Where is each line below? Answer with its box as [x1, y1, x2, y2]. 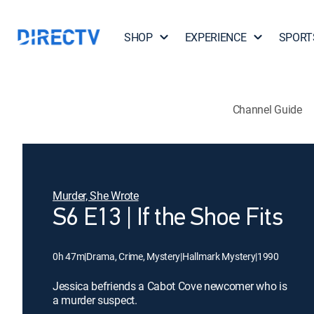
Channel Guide [232, 101, 302, 117]
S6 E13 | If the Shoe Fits [53, 206, 282, 231]
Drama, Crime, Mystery [86, 250, 181, 263]
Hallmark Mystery [182, 250, 256, 263]
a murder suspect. [53, 292, 137, 308]
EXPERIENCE [184, 29, 247, 45]
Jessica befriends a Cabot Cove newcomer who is [53, 278, 287, 294]
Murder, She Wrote [53, 188, 139, 203]
